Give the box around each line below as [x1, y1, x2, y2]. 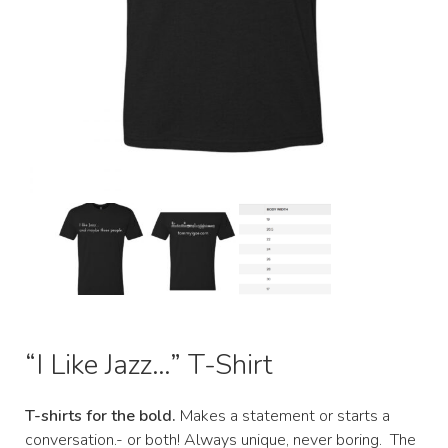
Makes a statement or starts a [176, 404, 390, 427]
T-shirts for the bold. [25, 404, 176, 427]
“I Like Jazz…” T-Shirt [25, 345, 273, 384]
